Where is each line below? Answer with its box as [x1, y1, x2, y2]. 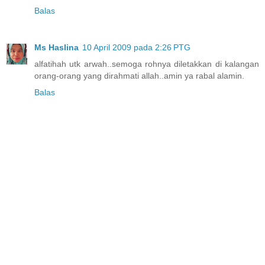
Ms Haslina [34, 43, 79, 52]
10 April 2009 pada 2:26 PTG [82, 43, 190, 52]
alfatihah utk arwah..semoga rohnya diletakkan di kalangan [34, 59, 259, 69]
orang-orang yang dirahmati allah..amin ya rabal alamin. [34, 71, 244, 80]
